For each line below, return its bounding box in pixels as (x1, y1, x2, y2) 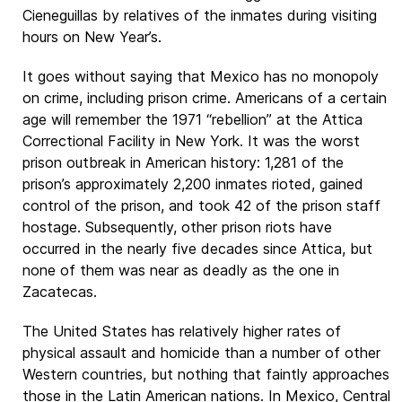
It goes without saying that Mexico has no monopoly (22, 67, 379, 85)
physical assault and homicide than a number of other (22, 344, 380, 362)
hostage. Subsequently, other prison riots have (22, 218, 332, 236)
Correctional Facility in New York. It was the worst (22, 132, 360, 150)
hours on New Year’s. (22, 28, 162, 46)
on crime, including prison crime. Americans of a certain (22, 89, 387, 107)
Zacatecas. (22, 283, 97, 301)
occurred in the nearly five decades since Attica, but (22, 240, 372, 258)
